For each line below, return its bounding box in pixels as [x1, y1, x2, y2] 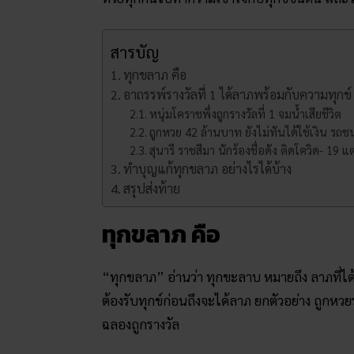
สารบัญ [111, 41, 160, 63]
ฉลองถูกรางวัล [102, 315, 179, 333]
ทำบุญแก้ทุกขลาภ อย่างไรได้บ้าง [123, 160, 292, 178]
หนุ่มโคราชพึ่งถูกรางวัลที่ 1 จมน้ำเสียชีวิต [149, 106, 342, 122]
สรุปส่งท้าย [123, 180, 181, 198]
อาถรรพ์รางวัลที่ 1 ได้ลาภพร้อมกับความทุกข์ [123, 86, 352, 104]
